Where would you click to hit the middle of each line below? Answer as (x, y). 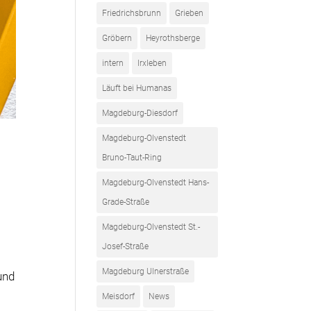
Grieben (190, 13)
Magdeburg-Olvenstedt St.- (151, 227)
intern (113, 63)
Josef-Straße (126, 246)
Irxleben (152, 63)
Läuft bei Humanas (137, 88)
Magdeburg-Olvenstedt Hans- (156, 183)
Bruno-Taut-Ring (132, 158)
